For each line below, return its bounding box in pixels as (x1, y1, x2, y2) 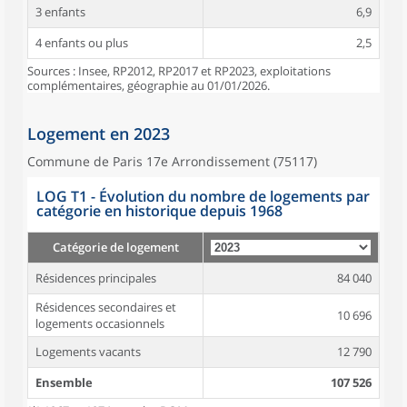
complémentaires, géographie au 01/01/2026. (27, 77, 270, 94)
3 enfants (35, 4, 85, 20)
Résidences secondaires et (35, 299, 176, 315)
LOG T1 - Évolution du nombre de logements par (36, 186, 370, 206)
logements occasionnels (35, 315, 164, 332)
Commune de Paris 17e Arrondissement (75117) (27, 153, 317, 170)
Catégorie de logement (52, 239, 179, 255)
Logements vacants (35, 343, 141, 360)
